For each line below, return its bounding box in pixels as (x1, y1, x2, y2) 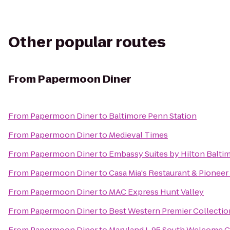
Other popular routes (8, 32, 166, 52)
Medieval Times (109, 129, 168, 140)
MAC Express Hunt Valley (109, 186, 204, 197)
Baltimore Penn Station (109, 110, 197, 121)
